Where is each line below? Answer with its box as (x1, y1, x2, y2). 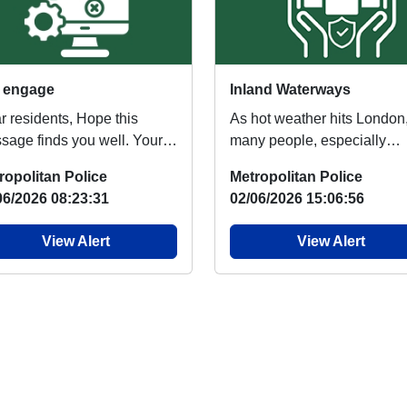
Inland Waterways (230, 82, 351, 98)
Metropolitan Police (230, 169, 362, 185)
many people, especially (230, 133, 386, 149)
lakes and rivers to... (230, 176, 358, 193)
